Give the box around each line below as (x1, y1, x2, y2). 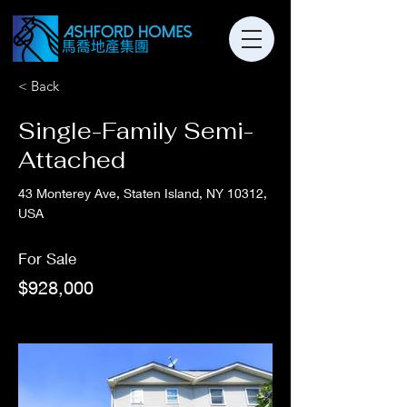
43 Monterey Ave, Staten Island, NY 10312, (18, 185, 267, 201)
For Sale (18, 249, 76, 268)
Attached (18, 145, 125, 174)
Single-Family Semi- (18, 116, 253, 145)
